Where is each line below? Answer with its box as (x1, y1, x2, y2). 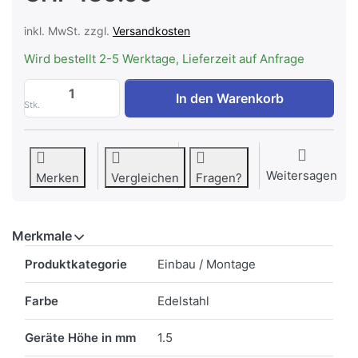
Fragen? (196, 170, 242, 186)
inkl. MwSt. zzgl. (24, 24, 113, 38)
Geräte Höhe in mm (25, 330, 136, 346)
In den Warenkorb (175, 90, 284, 107)
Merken (36, 170, 79, 186)
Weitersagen (266, 168, 337, 184)
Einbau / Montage (157, 257, 256, 272)
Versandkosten (113, 24, 190, 38)
